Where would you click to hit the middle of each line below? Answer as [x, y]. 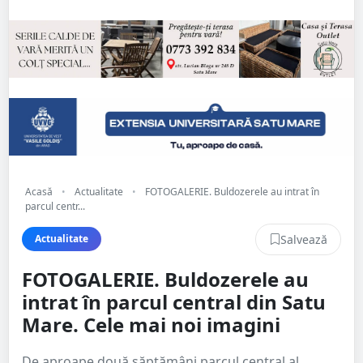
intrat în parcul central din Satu [174, 301]
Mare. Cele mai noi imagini [151, 324]
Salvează [304, 239]
